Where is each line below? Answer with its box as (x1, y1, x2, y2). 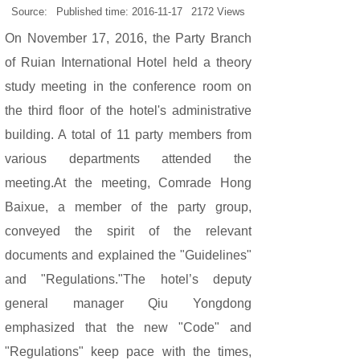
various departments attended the (5, 152, 252, 166)
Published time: (56, 6, 132, 18)
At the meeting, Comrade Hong (54, 176, 252, 190)
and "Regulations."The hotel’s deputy (5, 272, 252, 286)
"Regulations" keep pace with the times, (5, 345, 252, 358)
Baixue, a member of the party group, (5, 200, 252, 214)
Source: (11, 6, 47, 18)
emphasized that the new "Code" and (5, 321, 252, 334)
